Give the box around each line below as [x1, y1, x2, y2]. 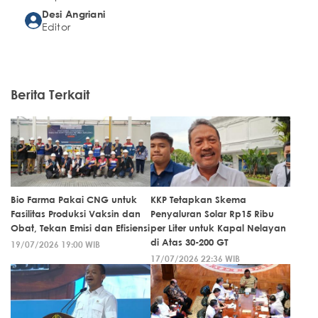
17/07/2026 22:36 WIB [150, 253, 240, 265]
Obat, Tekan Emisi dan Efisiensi [11, 222, 150, 234]
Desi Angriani [41, 8, 106, 21]
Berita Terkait [11, 87, 89, 103]
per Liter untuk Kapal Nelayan [150, 222, 286, 234]
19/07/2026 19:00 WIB [11, 238, 100, 251]
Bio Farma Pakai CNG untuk [11, 194, 137, 206]
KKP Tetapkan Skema [150, 194, 246, 206]
